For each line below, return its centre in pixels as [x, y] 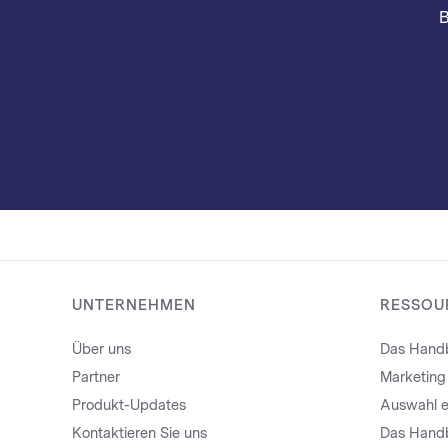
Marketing [412, 377]
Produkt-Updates [129, 405]
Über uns [101, 349]
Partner [96, 377]
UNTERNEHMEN [134, 305]
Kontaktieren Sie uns [139, 433]
